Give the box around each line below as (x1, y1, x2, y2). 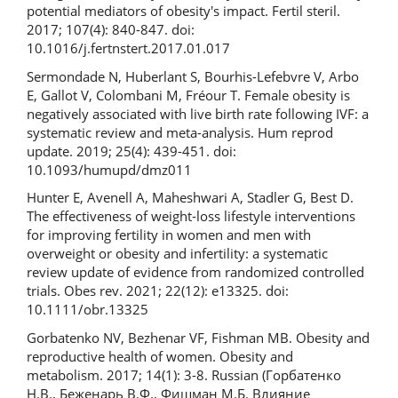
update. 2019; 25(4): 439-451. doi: (27, 141, 236, 160)
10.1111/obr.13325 (27, 300, 148, 318)
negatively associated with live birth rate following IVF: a (27, 104, 369, 123)
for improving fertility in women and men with (27, 226, 311, 243)
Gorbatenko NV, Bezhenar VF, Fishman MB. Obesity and (27, 328, 370, 346)
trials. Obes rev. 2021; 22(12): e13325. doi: (27, 282, 289, 299)
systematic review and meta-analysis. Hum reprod (27, 123, 333, 141)
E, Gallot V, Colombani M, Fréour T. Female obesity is (27, 85, 350, 104)
